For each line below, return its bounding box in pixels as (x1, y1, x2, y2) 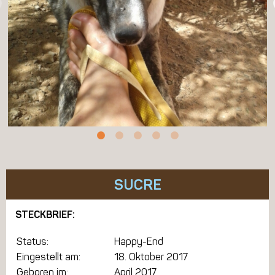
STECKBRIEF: (15, 209, 75, 220)
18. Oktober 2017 (114, 251, 188, 263)
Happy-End (114, 236, 163, 248)
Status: (17, 236, 48, 248)
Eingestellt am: (17, 251, 80, 263)
